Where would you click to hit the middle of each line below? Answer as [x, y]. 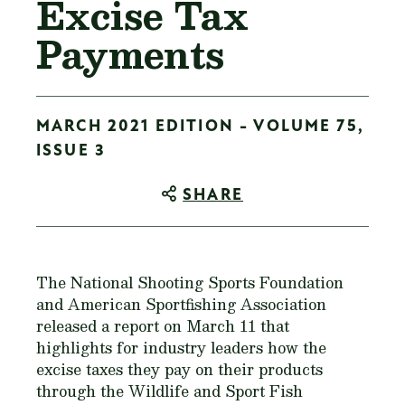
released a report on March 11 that [163, 326]
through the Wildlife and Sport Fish [170, 391]
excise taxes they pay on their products [179, 369]
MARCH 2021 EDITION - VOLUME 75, [200, 127]
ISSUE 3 [71, 151]
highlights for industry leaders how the [181, 348]
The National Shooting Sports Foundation [190, 283]
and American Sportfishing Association [181, 304]
